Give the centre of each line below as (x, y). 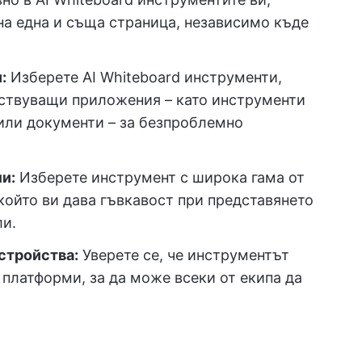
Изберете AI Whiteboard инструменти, (144, 77)
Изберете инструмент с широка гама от (160, 177)
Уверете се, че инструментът (184, 255)
